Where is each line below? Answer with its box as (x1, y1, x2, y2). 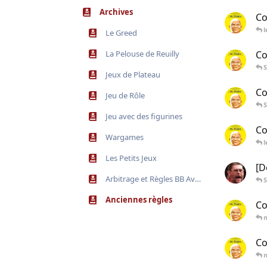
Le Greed (105, 27, 137, 38)
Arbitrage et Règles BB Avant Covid (105, 173, 195, 184)
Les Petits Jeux (105, 152, 157, 163)
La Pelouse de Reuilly (105, 48, 179, 59)
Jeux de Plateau (105, 69, 160, 80)
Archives (100, 6, 133, 17)
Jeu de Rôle (105, 89, 145, 101)
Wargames (105, 131, 144, 142)
